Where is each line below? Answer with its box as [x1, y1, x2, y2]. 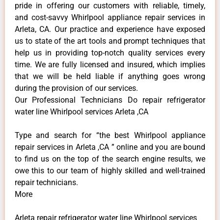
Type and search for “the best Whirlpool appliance [15, 130, 205, 140]
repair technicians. [15, 177, 78, 187]
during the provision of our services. [15, 83, 138, 93]
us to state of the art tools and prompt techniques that [15, 36, 205, 46]
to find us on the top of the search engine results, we [15, 154, 205, 164]
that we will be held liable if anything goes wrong [15, 71, 205, 81]
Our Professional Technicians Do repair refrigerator [15, 95, 205, 105]
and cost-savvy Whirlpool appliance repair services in [15, 12, 205, 22]
